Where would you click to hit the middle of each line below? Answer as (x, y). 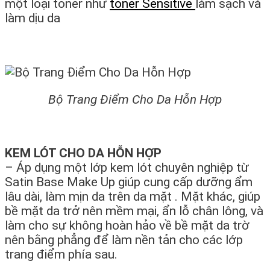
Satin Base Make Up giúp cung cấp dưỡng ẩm (129, 182)
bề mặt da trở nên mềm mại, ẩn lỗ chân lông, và (134, 211)
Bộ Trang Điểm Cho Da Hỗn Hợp (135, 99)
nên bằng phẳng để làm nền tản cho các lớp (124, 240)
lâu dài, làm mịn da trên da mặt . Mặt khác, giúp (133, 197)
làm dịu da (33, 18)
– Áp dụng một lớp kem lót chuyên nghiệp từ (127, 168)
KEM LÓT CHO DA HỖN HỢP (83, 153)
